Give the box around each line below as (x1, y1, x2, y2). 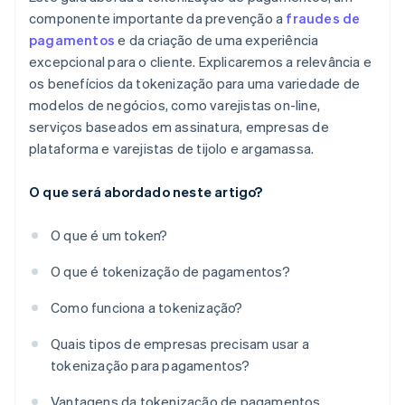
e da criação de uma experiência (115, 31, 319, 50)
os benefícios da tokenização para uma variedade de (29, 74, 361, 93)
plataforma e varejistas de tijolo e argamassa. (29, 139, 315, 158)
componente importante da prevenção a (29, 9, 287, 28)
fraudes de (286, 9, 361, 28)
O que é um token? (51, 226, 168, 245)
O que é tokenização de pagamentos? (51, 262, 290, 281)
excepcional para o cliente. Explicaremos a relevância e (29, 52, 372, 71)
